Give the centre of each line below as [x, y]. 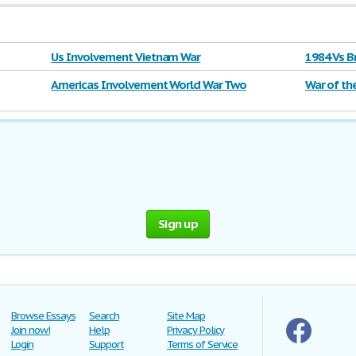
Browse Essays [43, 316]
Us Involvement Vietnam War [126, 57]
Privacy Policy [196, 330]
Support [106, 344]
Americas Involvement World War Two [149, 85]
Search [104, 316]
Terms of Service [203, 344]
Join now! [31, 330]
